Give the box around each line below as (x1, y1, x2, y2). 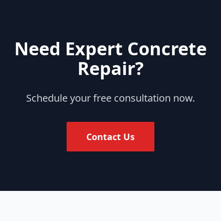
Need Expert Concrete (14, 37, 207, 61)
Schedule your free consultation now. (26, 91, 195, 105)
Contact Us (86, 131, 135, 143)
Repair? (77, 56, 144, 80)
